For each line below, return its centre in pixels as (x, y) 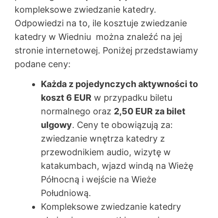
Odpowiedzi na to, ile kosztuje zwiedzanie (101, 23)
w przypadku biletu (132, 97)
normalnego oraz (77, 111)
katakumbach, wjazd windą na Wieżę (117, 165)
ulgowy (56, 125)
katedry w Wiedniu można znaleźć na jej (98, 37)
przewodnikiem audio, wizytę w (106, 152)
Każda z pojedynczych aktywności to (119, 84)
